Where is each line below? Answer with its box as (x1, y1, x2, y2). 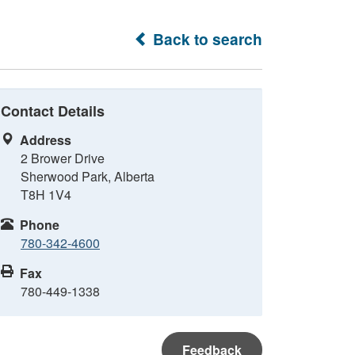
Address (20, 131, 71, 149)
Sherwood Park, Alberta (21, 167, 155, 185)
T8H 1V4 (21, 185, 71, 204)
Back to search (149, 28, 262, 50)
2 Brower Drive (21, 149, 105, 167)
